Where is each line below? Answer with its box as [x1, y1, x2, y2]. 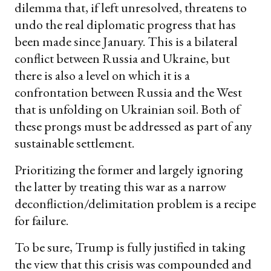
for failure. [15, 212, 68, 230]
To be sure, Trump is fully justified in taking [15, 238, 246, 256]
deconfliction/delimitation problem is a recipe [15, 195, 256, 213]
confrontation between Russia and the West [15, 83, 242, 102]
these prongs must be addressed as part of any [15, 117, 252, 135]
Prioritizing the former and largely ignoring [15, 161, 243, 179]
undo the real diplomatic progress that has [15, 16, 236, 34]
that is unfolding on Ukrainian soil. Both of [15, 100, 240, 119]
